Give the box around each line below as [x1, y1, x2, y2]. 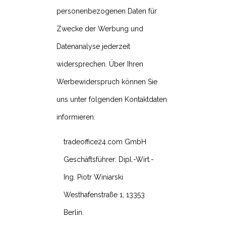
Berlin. [64, 208, 84, 217]
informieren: [56, 113, 95, 122]
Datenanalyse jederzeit [56, 42, 130, 51]
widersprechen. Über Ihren [56, 60, 143, 69]
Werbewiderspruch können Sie [56, 78, 157, 86]
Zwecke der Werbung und [56, 25, 143, 33]
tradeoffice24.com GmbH [64, 138, 146, 146]
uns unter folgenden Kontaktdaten [56, 95, 167, 104]
